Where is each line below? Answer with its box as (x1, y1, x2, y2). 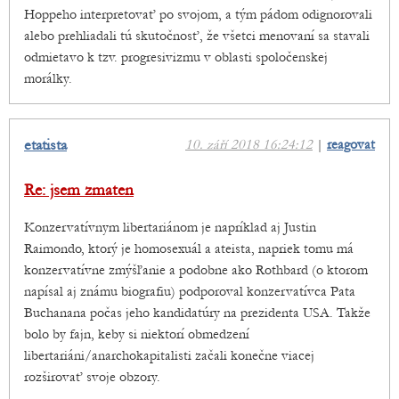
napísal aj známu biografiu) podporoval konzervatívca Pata (24, 283, 355, 300)
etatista (24, 136, 67, 155)
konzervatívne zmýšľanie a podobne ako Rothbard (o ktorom (24, 262, 368, 279)
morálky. (24, 70, 72, 87)
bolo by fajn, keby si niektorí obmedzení (24, 326, 249, 343)
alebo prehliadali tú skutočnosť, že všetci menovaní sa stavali (24, 28, 370, 45)
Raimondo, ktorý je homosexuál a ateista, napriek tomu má (24, 240, 354, 257)
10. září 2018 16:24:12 (185, 136, 313, 153)
